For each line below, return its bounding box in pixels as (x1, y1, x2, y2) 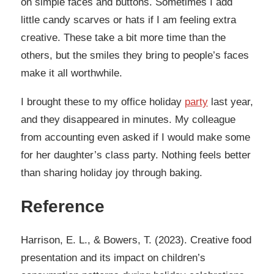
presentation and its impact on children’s (21, 252, 206, 264)
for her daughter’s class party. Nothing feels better (21, 149, 251, 161)
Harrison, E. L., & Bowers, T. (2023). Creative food (21, 234, 251, 246)
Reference (21, 197, 105, 217)
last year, (208, 96, 253, 108)
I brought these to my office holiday (21, 96, 185, 108)
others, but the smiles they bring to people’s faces (21, 49, 249, 61)
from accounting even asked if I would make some (21, 131, 250, 144)
